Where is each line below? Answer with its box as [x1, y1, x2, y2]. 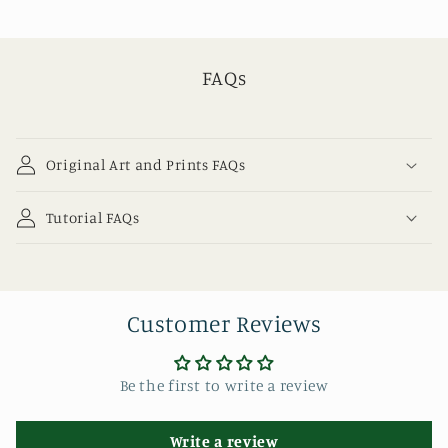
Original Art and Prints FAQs [45, 155, 246, 175]
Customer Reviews [126, 309, 322, 339]
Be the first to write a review [119, 376, 329, 396]
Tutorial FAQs [45, 207, 140, 227]
